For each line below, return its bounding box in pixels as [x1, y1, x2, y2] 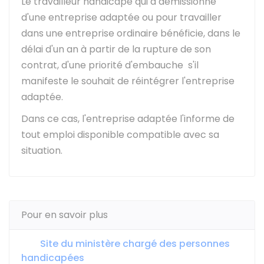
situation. [21, 144, 62, 157]
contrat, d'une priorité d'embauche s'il [21, 58, 199, 72]
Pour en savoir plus [21, 208, 108, 222]
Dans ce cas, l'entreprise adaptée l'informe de [21, 112, 235, 126]
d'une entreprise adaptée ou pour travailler [21, 11, 222, 24]
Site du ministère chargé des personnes [38, 237, 230, 250]
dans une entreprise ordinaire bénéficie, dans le [21, 27, 240, 40]
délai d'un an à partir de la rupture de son [21, 42, 211, 56]
